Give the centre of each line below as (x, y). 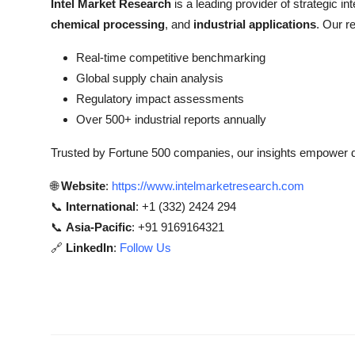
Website (83, 186)
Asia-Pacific (99, 227)
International (101, 206)
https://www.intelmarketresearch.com (208, 186)
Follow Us (145, 248)
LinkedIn (90, 248)
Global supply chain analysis (150, 78)
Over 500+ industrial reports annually (171, 119)
